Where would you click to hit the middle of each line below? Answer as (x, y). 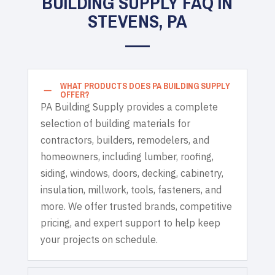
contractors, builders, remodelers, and (125, 140)
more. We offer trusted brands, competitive (136, 206)
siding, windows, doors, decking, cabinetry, (132, 173)
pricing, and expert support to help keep (130, 223)
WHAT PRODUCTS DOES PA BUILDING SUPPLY (145, 86)
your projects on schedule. (99, 239)
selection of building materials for (115, 123)
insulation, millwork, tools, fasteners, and (131, 189)
